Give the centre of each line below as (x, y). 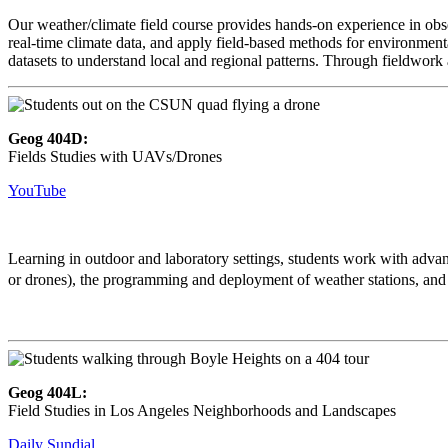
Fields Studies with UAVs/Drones (115, 156)
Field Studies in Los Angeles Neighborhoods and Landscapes (202, 410)
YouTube (37, 190)
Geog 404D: (48, 138)
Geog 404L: (47, 392)
